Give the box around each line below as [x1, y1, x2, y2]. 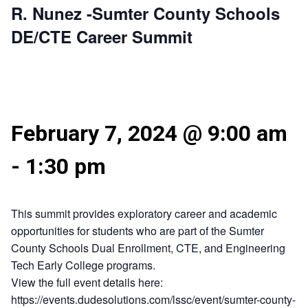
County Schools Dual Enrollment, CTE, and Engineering [11, 240, 285, 256]
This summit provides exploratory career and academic [11, 206, 277, 221]
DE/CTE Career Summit [11, 25, 192, 48]
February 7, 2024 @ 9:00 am [11, 120, 287, 146]
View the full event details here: [11, 274, 163, 290]
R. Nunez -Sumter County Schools [11, 1, 280, 25]
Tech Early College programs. [11, 257, 155, 273]
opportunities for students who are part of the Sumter [11, 223, 264, 239]
